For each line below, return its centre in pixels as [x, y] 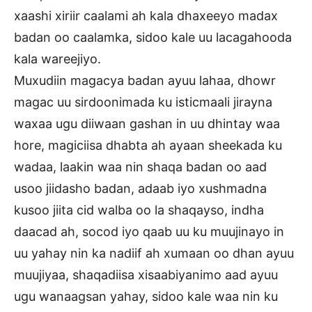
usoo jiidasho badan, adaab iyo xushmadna [140, 189]
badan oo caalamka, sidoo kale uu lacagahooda [153, 38]
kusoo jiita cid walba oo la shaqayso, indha [139, 210]
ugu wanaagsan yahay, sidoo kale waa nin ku [146, 297]
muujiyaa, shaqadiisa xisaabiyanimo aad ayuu [146, 275]
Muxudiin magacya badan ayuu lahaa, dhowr [145, 81]
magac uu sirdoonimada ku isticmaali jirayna [143, 102]
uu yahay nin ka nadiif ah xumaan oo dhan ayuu [154, 253]
